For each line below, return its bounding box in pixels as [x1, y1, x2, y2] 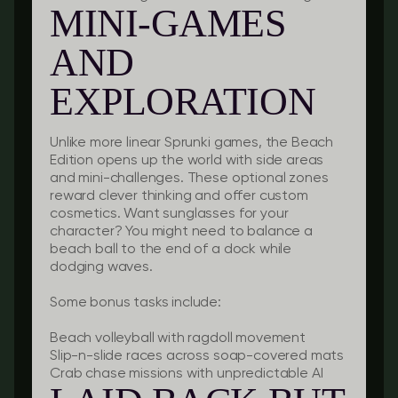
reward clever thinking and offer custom [50, 189, 308, 203]
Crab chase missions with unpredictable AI [50, 367, 323, 381]
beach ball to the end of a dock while [50, 243, 292, 257]
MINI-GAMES [50, 2, 286, 45]
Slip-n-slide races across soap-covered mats [50, 349, 345, 363]
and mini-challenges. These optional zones [50, 171, 329, 186]
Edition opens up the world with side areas [50, 154, 324, 168]
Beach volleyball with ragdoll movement [50, 331, 306, 346]
